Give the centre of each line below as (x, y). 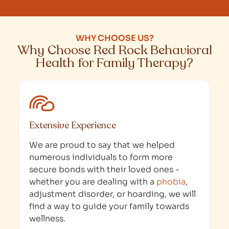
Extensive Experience (73, 125)
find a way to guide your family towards (109, 206)
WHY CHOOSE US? (114, 38)
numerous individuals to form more (101, 157)
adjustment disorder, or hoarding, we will (112, 194)
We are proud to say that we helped (102, 145)
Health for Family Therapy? (114, 63)
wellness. (47, 218)
